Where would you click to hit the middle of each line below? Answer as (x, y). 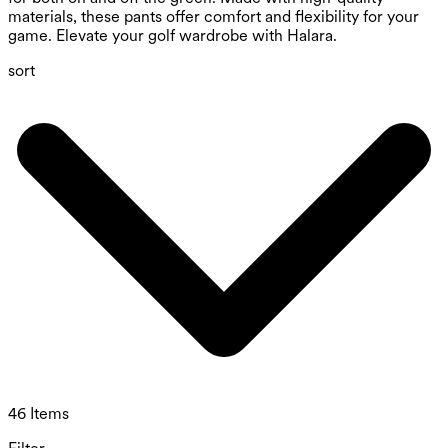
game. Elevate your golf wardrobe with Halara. (172, 36)
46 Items (38, 414)
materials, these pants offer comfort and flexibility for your (213, 17)
